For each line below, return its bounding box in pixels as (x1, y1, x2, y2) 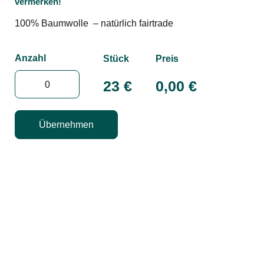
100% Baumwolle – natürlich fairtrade (15, 18, 173, 28)
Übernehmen (39, 120, 94, 130)
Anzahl (15, 53, 46, 64)
